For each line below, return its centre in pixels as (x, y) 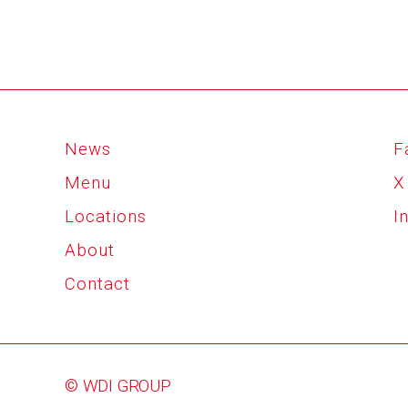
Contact (97, 284)
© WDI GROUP (117, 387)
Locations (105, 216)
